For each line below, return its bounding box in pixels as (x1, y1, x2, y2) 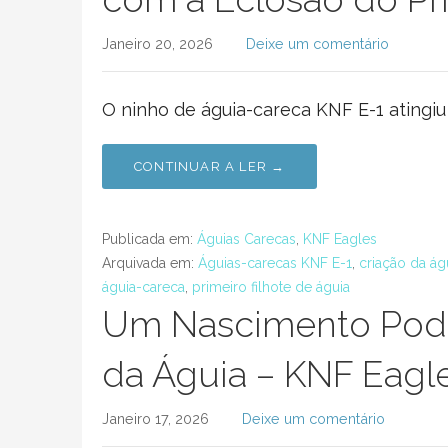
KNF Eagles (303, 231, 377, 247)
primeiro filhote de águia (192, 279, 350, 295)
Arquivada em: (102, 255, 198, 271)
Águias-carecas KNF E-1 (198, 255, 352, 271)
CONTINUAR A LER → (134, 159, 286, 174)
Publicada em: (102, 231, 197, 247)
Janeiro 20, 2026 (102, 35, 213, 52)
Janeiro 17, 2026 (102, 410, 209, 427)
